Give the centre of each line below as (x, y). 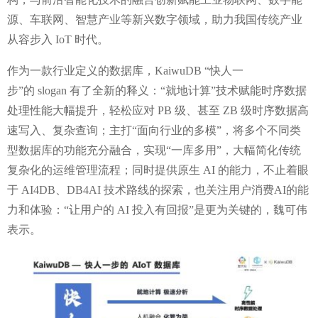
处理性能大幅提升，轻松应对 (82, 110)
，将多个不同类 (261, 130)
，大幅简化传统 (261, 150)
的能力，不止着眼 (263, 170)
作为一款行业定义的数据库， (81, 70)
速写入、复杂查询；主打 (70, 130)
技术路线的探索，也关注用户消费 (189, 190)
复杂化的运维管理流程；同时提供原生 (105, 170)
